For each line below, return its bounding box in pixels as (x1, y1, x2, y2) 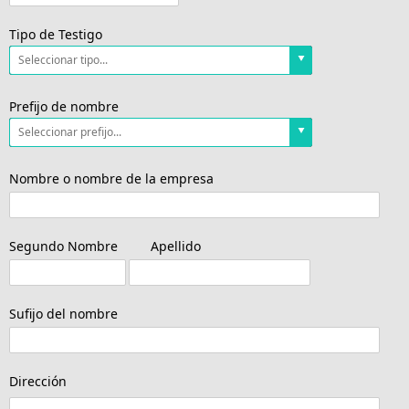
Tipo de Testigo (9, 26, 102, 43)
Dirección (9, 372, 67, 390)
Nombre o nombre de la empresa (9, 169, 214, 187)
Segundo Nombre (9, 236, 118, 255)
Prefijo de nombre (9, 97, 119, 115)
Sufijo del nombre (9, 304, 118, 322)
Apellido (143, 236, 202, 255)
